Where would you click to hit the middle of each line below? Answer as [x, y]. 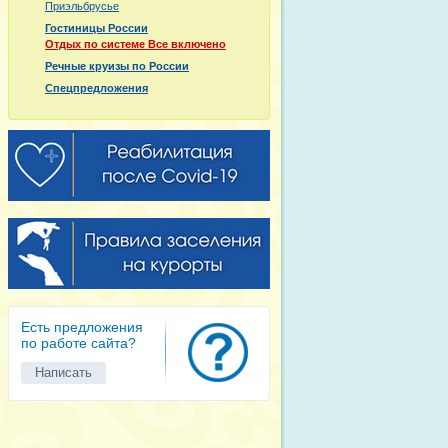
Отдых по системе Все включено [135, 44]
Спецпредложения [96, 88]
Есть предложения [82, 327]
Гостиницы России [96, 28]
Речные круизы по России [117, 66]
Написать [63, 372]
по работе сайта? [78, 343]
